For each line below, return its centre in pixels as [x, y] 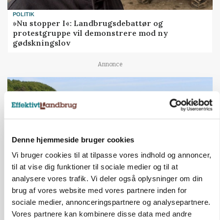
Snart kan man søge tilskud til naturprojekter [103, 206]
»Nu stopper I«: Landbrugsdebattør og [88, 23]
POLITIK [24, 14]
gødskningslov [42, 42]
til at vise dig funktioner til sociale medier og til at [95, 166]
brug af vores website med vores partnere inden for [99, 190]
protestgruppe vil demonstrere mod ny [91, 33]
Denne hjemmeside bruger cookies [73, 139]
